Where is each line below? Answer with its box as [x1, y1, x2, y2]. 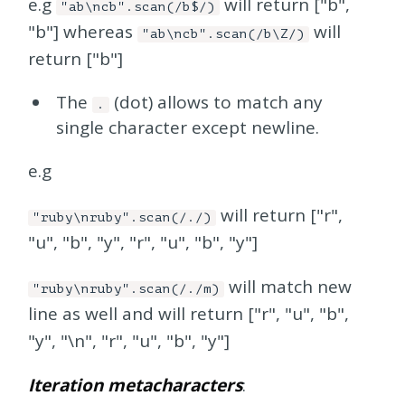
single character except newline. [55, 115, 319, 139]
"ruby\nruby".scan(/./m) [33, 280, 221, 296]
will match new [224, 274, 353, 298]
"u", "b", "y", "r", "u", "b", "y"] [28, 230, 259, 254]
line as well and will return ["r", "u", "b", [28, 301, 350, 325]
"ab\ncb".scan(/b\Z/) [142, 25, 306, 41]
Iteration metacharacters [28, 372, 243, 397]
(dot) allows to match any [108, 89, 323, 114]
